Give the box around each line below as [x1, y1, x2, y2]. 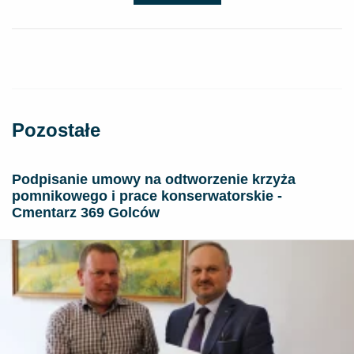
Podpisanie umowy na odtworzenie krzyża [12, 171, 296, 187]
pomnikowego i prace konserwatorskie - [12, 187, 282, 204]
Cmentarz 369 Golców [12, 204, 160, 220]
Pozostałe [12, 119, 100, 141]
